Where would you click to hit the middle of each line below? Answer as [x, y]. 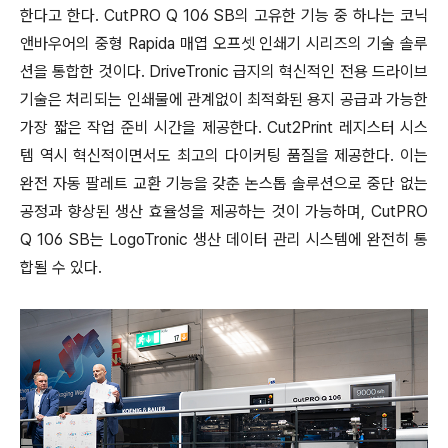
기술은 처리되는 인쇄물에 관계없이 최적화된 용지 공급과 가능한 [224, 99]
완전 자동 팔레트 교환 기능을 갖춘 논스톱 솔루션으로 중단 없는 [224, 183]
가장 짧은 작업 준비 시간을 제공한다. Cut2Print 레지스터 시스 [224, 127]
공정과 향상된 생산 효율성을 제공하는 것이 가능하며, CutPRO [224, 211]
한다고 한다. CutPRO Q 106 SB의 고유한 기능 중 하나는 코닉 [224, 15]
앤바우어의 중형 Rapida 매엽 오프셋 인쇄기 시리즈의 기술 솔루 [224, 43]
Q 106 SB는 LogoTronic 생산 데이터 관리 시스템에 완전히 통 [224, 239]
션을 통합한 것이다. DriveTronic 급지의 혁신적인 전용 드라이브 [224, 71]
